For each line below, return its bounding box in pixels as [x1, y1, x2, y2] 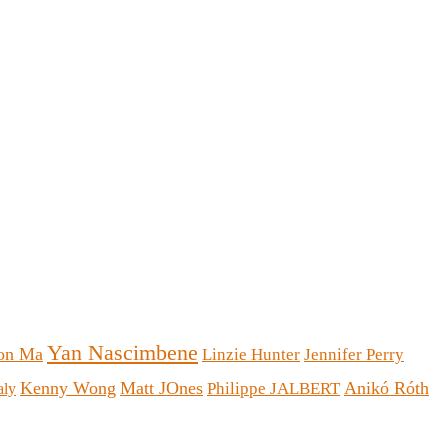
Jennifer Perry [304, 345, 404, 365]
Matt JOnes [120, 378, 203, 399]
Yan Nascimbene [47, 340, 198, 366]
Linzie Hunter [202, 345, 300, 365]
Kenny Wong [20, 378, 116, 399]
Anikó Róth [344, 378, 429, 399]
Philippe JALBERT [207, 379, 340, 399]
